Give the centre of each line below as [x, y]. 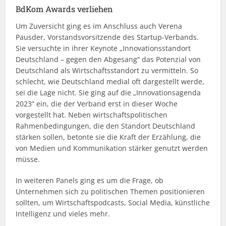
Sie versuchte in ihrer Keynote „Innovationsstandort [103, 48]
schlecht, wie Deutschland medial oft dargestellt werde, [110, 81]
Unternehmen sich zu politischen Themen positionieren [110, 191]
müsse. [28, 159]
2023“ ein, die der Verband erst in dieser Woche [97, 104]
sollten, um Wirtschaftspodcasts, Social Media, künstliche [113, 203]
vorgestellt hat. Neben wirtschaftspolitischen [92, 115]
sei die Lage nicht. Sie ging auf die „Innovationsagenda [108, 93]
